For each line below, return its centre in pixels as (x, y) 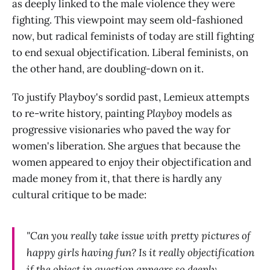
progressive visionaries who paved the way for (121, 129)
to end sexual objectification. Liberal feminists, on (130, 52)
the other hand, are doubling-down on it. (108, 68)
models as (207, 113)
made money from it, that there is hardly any (117, 178)
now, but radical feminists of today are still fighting (133, 36)
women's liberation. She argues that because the (126, 146)
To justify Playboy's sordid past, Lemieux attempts (131, 97)
